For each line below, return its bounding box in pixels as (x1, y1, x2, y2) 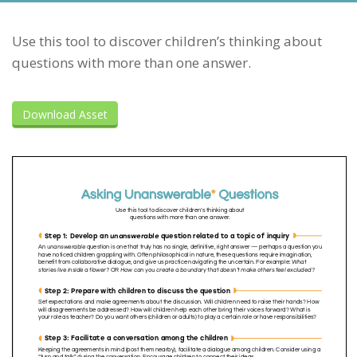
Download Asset (22, 107, 108, 122)
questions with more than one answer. (12, 53, 251, 72)
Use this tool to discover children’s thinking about (12, 32, 322, 50)
